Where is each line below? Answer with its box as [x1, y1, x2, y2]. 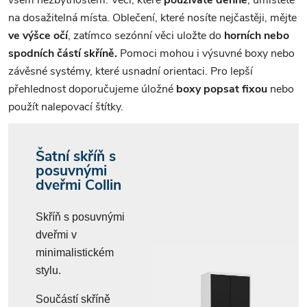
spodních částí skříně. [8, 45, 117, 61]
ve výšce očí [8, 27, 68, 43]
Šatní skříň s [36, 146, 116, 166]
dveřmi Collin [36, 175, 121, 195]
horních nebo [224, 27, 289, 43]
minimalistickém [36, 246, 114, 258]
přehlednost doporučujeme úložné [8, 81, 176, 97]
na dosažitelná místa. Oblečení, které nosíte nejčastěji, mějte [8, 10, 297, 25]
